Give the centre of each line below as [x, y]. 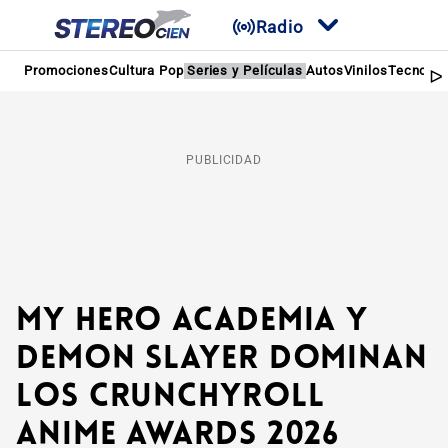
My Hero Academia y [192, 322]
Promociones [66, 70]
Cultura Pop [146, 70]
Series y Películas [245, 70]
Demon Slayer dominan [222, 360]
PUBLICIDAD [224, 160]
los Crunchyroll [170, 398]
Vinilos [365, 70]
